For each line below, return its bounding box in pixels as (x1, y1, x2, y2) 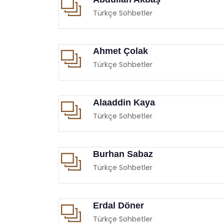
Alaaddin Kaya (93, 97, 155, 107)
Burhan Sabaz (93, 148, 153, 159)
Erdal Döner (93, 200, 144, 210)
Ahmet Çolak (93, 45, 148, 56)
